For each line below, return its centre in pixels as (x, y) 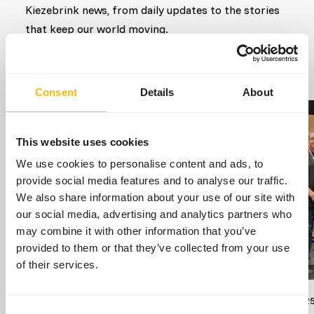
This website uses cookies (83, 142)
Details (157, 92)
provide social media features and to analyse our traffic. (152, 180)
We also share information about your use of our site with (156, 197)
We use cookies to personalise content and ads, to (140, 164)
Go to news (63, 66)
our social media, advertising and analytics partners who (154, 214)
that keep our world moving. (97, 29)
